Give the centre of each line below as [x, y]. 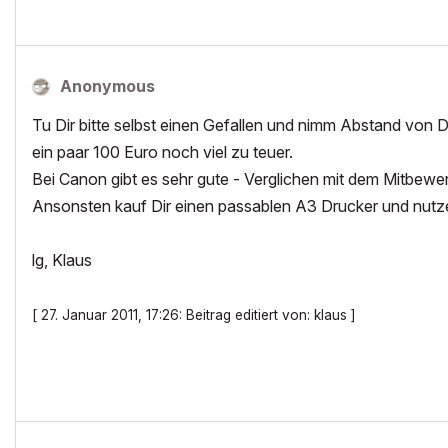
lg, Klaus [62, 260]
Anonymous [107, 86]
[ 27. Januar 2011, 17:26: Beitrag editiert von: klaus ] [194, 315]
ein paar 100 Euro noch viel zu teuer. [162, 152]
